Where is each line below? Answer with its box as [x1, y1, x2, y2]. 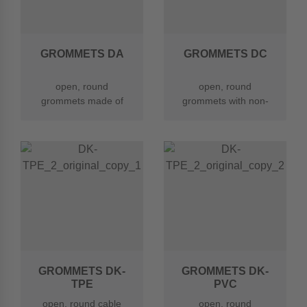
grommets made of [40, 95, 123, 106]
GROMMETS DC [183, 48, 267, 60]
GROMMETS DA [40, 48, 124, 60]
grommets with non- [182, 95, 269, 106]
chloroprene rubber [40, 110, 124, 121]
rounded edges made [178, 110, 272, 121]
